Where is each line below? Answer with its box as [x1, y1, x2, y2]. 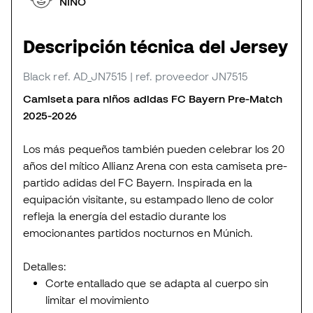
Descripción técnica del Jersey [23, 36, 289, 57]
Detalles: [23, 260, 66, 273]
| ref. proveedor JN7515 [129, 70, 248, 83]
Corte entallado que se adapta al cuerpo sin [45, 277, 269, 290]
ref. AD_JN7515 [53, 70, 127, 83]
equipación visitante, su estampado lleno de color [23, 193, 274, 206]
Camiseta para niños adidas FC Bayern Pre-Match [23, 92, 283, 105]
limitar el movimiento [45, 293, 149, 307]
